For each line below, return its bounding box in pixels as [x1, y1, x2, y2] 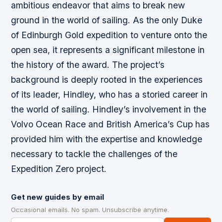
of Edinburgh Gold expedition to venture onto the [11, 29, 208, 40]
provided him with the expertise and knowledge [11, 133, 203, 144]
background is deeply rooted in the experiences [11, 74, 203, 85]
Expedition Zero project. [11, 163, 107, 174]
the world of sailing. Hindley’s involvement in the [11, 104, 207, 114]
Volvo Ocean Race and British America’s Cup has [11, 118, 210, 129]
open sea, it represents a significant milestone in [11, 44, 205, 55]
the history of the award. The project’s [11, 59, 165, 70]
